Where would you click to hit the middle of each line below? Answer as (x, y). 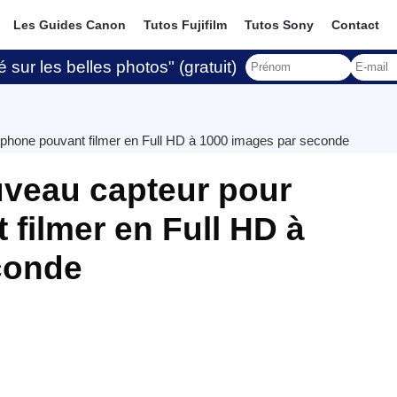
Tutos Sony (280, 25)
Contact (356, 25)
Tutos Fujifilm (186, 25)
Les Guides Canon (70, 25)
